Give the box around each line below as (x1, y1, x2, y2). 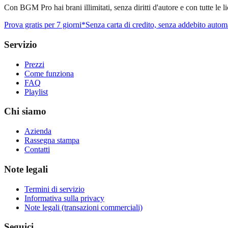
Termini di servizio (24, 184, 84, 193)
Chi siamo (4, 106, 46, 117)
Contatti (24, 145, 50, 154)
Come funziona (24, 69, 74, 78)
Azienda (24, 127, 51, 136)
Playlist (24, 87, 48, 96)
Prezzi (24, 60, 44, 69)
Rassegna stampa (24, 136, 79, 145)
